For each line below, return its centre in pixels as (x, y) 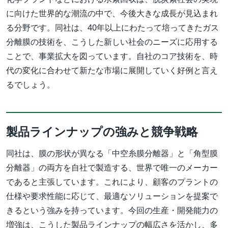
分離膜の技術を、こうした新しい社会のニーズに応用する (112, 42)
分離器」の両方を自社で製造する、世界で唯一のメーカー (112, 168)
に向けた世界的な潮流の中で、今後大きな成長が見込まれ (112, 13)
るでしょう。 (31, 85)
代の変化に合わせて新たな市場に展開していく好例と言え (112, 70)
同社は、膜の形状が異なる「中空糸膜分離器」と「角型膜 (112, 153)
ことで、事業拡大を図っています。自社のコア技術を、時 (112, 56)
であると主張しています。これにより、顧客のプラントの (112, 182)
